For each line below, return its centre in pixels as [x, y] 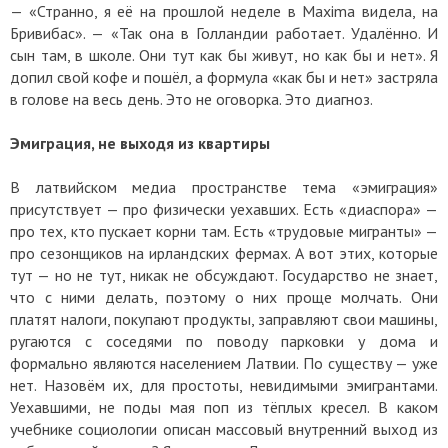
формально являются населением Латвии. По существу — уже [224, 363]
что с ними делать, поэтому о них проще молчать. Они [224, 297]
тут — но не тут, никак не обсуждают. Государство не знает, [224, 275]
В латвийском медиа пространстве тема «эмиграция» [224, 187]
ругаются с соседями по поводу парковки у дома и [224, 341]
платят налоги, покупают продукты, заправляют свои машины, [224, 319]
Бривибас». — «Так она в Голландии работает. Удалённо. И [224, 33]
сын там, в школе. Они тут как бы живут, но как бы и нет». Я [224, 55]
